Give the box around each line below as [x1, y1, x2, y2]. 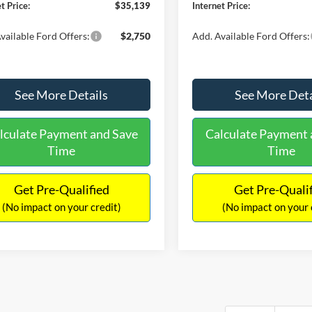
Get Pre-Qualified [13, 181, 109, 197]
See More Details [15, 86, 108, 102]
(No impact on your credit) [1, 200, 121, 213]
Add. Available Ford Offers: [192, 29, 311, 42]
